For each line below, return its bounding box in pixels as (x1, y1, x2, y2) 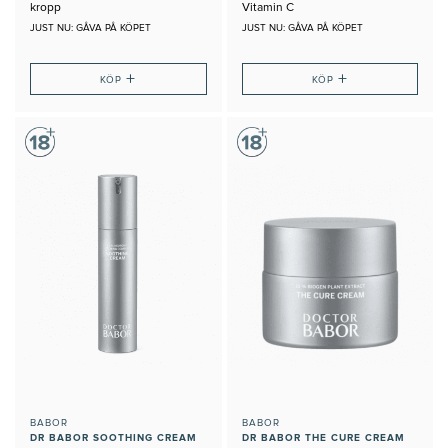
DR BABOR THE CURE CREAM (241, 432, 405, 443)
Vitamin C (241, 2, 294, 15)
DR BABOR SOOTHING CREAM (30, 432, 197, 443)
